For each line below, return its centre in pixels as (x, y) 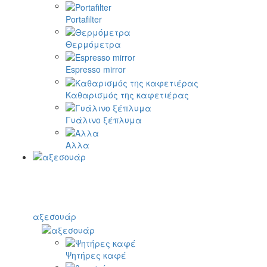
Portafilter (84, 19)
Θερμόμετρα (93, 44)
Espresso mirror (96, 69)
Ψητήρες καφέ (96, 255)
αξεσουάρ (55, 217)
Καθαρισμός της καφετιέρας (127, 94)
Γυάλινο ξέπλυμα (104, 120)
